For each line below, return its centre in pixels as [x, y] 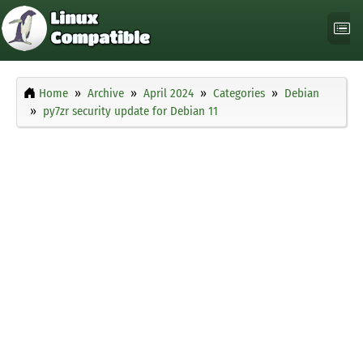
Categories [239, 94]
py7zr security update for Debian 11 [130, 111]
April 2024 [169, 94]
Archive [106, 94]
